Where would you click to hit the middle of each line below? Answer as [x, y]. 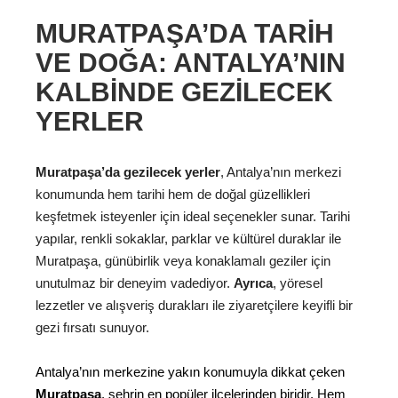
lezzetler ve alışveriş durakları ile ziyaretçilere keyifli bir [194, 305]
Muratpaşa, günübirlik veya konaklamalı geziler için [183, 260]
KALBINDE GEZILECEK [184, 92]
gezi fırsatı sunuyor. [92, 327]
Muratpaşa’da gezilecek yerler [128, 171]
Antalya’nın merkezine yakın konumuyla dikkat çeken [190, 372]
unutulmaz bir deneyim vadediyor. [135, 283]
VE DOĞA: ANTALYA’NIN [191, 63]
